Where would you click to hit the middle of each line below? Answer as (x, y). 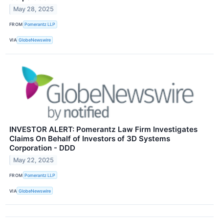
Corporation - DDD (42, 148)
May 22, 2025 (34, 160)
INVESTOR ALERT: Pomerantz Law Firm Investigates (103, 129)
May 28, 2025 (34, 9)
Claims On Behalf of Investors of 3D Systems (90, 138)
